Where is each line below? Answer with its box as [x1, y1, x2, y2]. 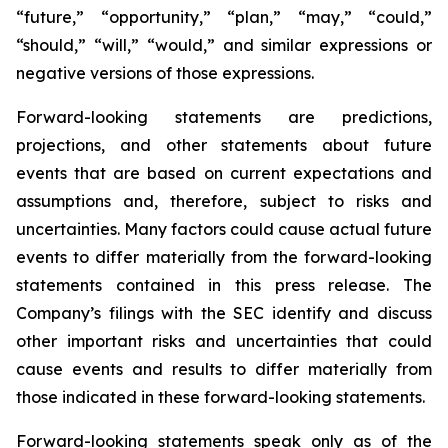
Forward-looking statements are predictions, [16, 107, 432, 127]
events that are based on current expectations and [16, 163, 432, 183]
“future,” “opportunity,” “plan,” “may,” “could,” [16, 7, 432, 27]
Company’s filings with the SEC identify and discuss [16, 303, 432, 323]
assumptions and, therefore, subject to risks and [16, 191, 432, 211]
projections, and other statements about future [16, 135, 432, 155]
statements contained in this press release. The [16, 275, 432, 295]
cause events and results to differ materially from [16, 359, 432, 379]
